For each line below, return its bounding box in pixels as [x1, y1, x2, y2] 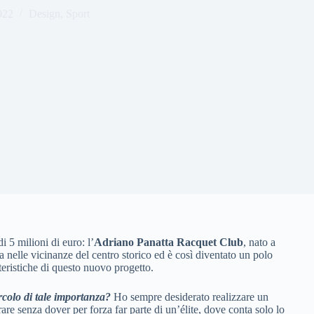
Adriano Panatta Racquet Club [94, 236, 243, 248]
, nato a [243, 236, 275, 248]
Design [29, 7, 60, 20]
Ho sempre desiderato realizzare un [111, 291, 268, 303]
